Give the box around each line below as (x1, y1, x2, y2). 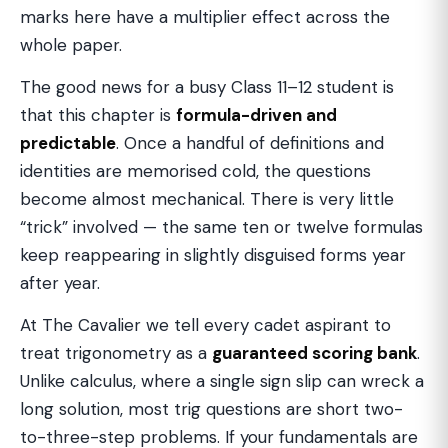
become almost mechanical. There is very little (20, 188, 394, 210)
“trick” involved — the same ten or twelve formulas (20, 216, 423, 238)
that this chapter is (20, 104, 176, 126)
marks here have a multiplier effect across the (20, 6, 390, 28)
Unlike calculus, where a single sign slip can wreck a (20, 370, 424, 392)
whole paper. (20, 34, 122, 56)
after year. (20, 272, 100, 294)
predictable (20, 132, 116, 154)
